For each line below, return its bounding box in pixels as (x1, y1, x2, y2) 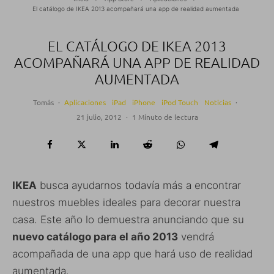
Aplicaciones (64, 97, 106, 108)
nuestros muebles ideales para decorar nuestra (12, 196, 240, 209)
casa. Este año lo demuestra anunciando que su (12, 213, 244, 226)
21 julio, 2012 (76, 112, 122, 122)
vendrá (178, 231, 214, 243)
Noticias (204, 97, 231, 108)
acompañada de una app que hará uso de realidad (12, 248, 253, 261)
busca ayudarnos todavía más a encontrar (37, 179, 241, 192)
